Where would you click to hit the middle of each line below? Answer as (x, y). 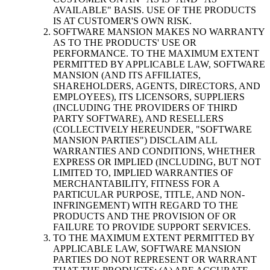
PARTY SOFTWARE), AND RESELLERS (138, 119)
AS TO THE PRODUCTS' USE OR (125, 43)
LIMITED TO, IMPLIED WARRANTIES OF (143, 173)
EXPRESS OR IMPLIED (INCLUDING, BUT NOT (157, 162)
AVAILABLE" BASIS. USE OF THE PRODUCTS (155, 10)
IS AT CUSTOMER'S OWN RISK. (122, 21)
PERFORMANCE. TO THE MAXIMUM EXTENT (156, 54)
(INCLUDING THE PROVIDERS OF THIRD (145, 108)
